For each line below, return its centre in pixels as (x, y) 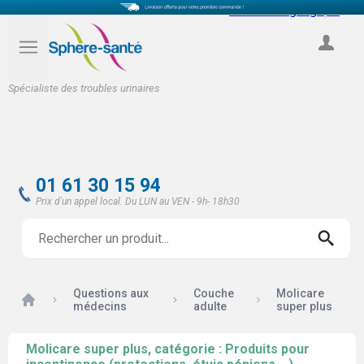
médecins (100, 306)
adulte (210, 306)
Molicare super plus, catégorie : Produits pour (168, 349)
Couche (214, 293)
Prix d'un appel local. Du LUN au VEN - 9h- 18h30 (138, 201)
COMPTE (325, 61)
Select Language (277, 10)
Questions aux (111, 293)
